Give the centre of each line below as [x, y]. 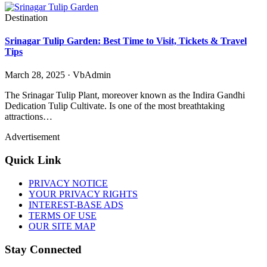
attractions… [29, 117]
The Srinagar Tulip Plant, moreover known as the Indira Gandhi [125, 95]
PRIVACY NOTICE [68, 183]
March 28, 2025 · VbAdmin [58, 75]
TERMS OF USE [63, 215]
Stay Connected [43, 249]
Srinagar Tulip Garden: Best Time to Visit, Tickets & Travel [126, 41]
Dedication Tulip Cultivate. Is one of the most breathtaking [115, 106]
